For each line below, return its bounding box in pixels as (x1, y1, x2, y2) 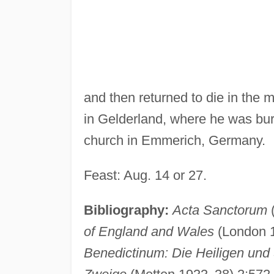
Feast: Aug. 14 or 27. (83, 167, 207, 183)
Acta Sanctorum (172, 202, 267, 218)
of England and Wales (83, 223, 214, 239)
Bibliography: (83, 202, 169, 218)
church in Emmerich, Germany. (83, 132, 265, 148)
